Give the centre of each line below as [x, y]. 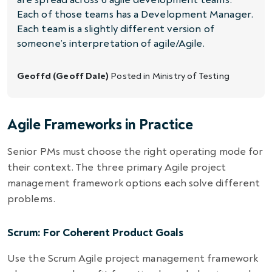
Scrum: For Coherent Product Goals [95, 233]
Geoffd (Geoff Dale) [63, 76]
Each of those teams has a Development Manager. [135, 14]
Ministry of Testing [191, 76]
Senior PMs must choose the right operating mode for [135, 151]
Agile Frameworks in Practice [100, 124]
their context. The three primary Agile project [117, 167]
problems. [31, 199]
